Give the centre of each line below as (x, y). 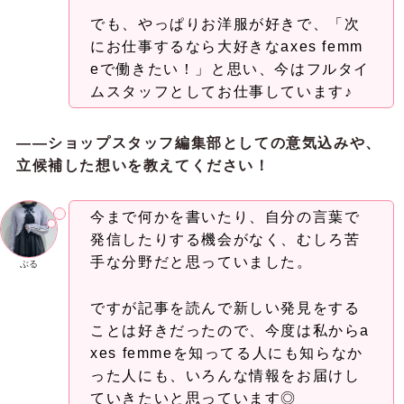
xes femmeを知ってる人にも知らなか (227, 353)
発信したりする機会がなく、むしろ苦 (225, 239)
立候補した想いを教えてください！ (143, 165)
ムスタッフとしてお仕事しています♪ (222, 91)
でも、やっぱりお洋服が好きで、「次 (225, 23)
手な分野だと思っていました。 (202, 262)
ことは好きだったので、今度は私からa (230, 330)
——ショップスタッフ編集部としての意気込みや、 (198, 142)
